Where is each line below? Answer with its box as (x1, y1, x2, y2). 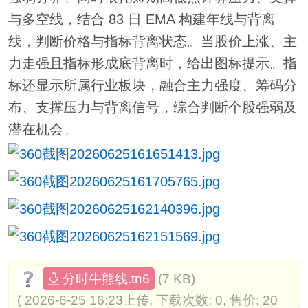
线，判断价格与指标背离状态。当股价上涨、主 (8, 34, 297, 49)
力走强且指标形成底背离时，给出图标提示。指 (8, 56, 297, 71)
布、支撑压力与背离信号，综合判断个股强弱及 (8, 100, 297, 115)
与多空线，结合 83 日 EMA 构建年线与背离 (8, 12, 275, 27)
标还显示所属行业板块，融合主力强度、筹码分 (8, 78, 297, 93)
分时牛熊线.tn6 (62, 272, 150, 287)
